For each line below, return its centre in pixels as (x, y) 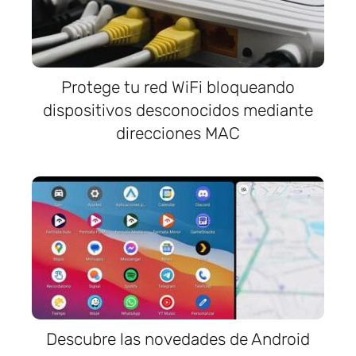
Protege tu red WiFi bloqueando (178, 87)
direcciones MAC (178, 133)
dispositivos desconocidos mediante (178, 110)
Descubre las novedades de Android (178, 339)
